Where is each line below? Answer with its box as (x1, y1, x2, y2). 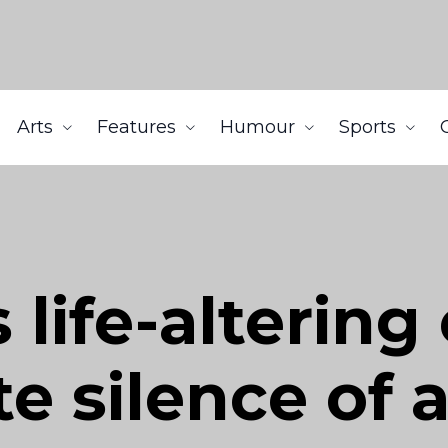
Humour (220, 116, 295, 138)
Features (97, 116, 176, 138)
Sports (339, 116, 396, 138)
